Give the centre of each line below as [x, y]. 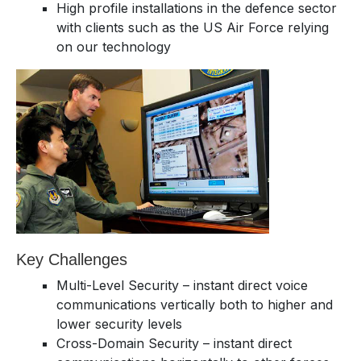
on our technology [114, 46]
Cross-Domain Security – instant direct [174, 343]
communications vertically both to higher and [195, 304]
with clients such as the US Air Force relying [193, 27]
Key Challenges [72, 259]
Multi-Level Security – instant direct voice [182, 285]
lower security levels [119, 324]
